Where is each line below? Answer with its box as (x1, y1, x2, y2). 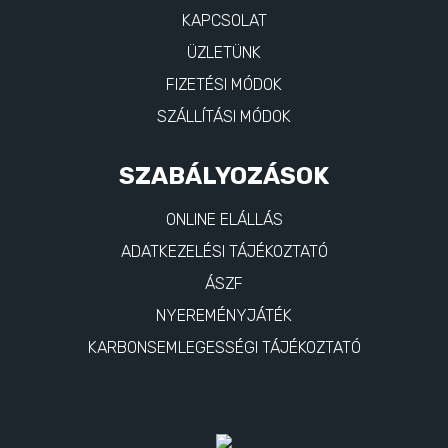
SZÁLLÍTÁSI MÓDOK (157, 106, 291, 126)
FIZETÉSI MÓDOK (166, 74, 282, 94)
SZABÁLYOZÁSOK (119, 161, 329, 190)
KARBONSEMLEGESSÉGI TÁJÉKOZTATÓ (87, 337, 361, 357)
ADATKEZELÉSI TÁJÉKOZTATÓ (120, 241, 328, 261)
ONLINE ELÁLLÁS (165, 209, 283, 229)
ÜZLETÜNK (187, 42, 261, 62)
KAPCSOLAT (181, 10, 267, 30)
